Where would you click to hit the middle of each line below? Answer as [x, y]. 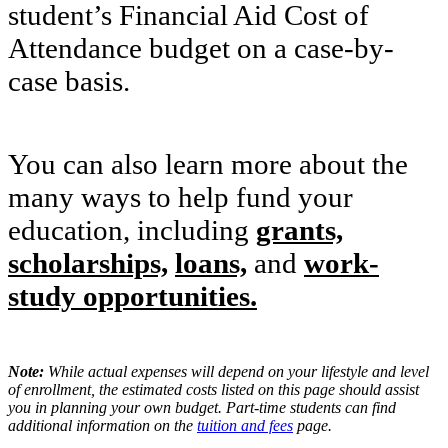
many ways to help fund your [180, 197]
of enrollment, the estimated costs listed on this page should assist [213, 390]
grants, [299, 230]
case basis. [72, 81]
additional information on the [102, 426]
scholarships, [88, 263]
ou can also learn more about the [217, 164]
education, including [132, 230]
